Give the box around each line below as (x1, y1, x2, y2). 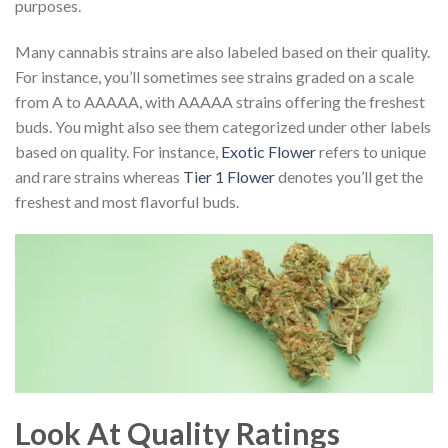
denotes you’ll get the (275, 166, 423, 186)
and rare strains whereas (15, 166, 183, 186)
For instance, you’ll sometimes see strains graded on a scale (15, 66, 414, 86)
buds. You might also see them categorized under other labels (15, 116, 431, 136)
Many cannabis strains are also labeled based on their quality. (15, 41, 430, 61)
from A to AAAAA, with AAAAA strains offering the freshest (15, 91, 425, 111)
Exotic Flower (221, 141, 316, 161)
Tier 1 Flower (183, 166, 275, 186)
